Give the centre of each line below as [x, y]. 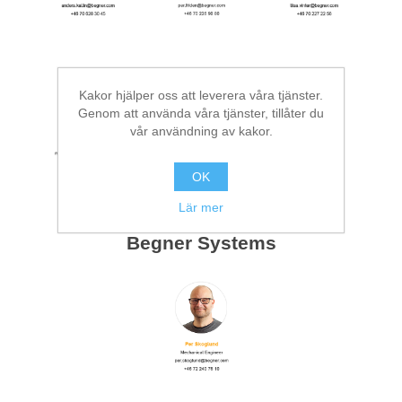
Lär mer [201, 207]
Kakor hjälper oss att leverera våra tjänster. [201, 95]
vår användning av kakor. [201, 131]
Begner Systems [201, 244]
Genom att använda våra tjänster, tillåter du [201, 113]
